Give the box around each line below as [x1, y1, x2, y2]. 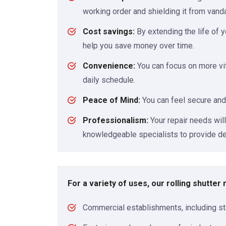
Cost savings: [83, 27, 135, 37]
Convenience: [83, 61, 135, 71]
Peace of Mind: [83, 95, 140, 105]
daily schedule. [83, 75, 135, 85]
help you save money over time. [83, 41, 194, 51]
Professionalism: [83, 116, 148, 126]
